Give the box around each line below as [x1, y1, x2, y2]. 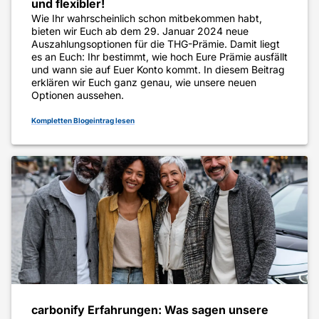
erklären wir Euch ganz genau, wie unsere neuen [31, 76, 256, 89]
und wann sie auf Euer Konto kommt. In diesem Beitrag [31, 63, 285, 76]
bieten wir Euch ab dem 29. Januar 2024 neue [31, 25, 249, 38]
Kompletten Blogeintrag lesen [31, 116, 135, 125]
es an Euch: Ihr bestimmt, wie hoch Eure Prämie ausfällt [31, 51, 288, 63]
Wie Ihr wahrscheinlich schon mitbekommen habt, [31, 12, 262, 25]
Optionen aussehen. [31, 89, 124, 102]
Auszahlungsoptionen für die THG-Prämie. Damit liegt [31, 38, 280, 51]
